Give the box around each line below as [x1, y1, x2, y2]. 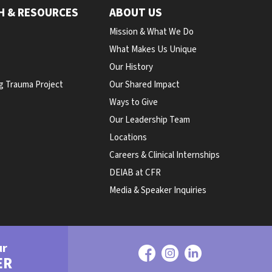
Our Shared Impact [109, 78, 180, 91]
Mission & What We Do [109, 25, 194, 38]
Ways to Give [109, 96, 158, 109]
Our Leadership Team [109, 114, 191, 126]
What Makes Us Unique [109, 43, 197, 56]
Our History [109, 61, 154, 73]
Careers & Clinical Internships [109, 149, 220, 161]
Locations [109, 131, 148, 144]
